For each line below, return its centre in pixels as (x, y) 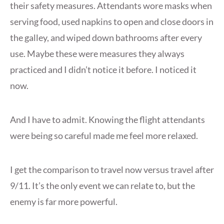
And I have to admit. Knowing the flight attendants (107, 120)
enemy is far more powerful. (64, 202)
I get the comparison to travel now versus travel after (112, 170)
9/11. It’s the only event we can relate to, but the (102, 186)
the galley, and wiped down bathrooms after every (106, 38)
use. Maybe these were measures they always (97, 54)
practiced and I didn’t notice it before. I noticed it (103, 70)
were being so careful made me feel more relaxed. (104, 136)
